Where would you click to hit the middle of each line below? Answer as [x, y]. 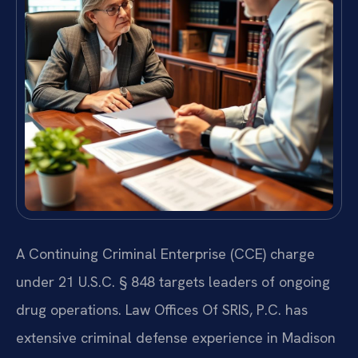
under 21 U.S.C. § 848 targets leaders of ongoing [173, 282]
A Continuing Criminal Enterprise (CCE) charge [165, 254]
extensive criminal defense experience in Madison [176, 338]
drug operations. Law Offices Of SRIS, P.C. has [162, 310]
